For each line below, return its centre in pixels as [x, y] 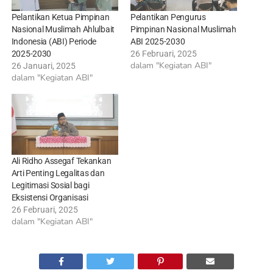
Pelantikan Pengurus [168, 17]
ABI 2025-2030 [158, 42]
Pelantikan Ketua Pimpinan [60, 17]
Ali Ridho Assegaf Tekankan [61, 161]
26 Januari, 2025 [43, 66]
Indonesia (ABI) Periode [54, 42]
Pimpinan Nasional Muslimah [183, 30]
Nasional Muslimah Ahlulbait [63, 30]
